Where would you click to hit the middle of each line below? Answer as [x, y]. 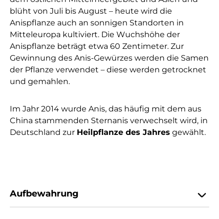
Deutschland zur [43, 132]
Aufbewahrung [44, 194]
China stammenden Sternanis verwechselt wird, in [109, 121]
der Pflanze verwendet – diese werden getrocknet [108, 70]
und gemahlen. [41, 82]
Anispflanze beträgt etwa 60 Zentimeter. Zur [97, 46]
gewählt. [188, 132]
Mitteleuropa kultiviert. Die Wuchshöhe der [95, 35]
